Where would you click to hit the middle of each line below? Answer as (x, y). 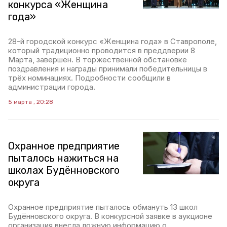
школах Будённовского (64, 170)
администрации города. (52, 87)
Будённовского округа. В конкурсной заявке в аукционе (110, 216)
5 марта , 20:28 (31, 102)
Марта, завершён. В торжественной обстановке (98, 60)
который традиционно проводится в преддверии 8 (102, 50)
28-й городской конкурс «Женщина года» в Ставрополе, (112, 41)
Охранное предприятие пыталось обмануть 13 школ (103, 207)
